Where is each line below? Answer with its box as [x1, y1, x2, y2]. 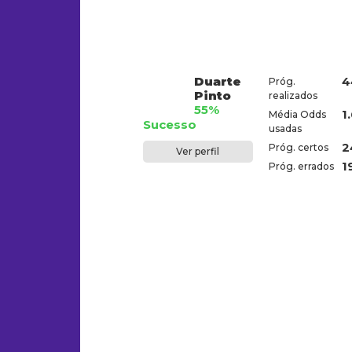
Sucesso [143, 117, 196, 132]
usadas [268, 123, 302, 134]
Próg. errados [268, 160, 334, 172]
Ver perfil [176, 145, 220, 157]
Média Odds [268, 108, 326, 120]
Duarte [194, 74, 241, 89]
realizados [268, 90, 317, 101]
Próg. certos [268, 141, 328, 153]
